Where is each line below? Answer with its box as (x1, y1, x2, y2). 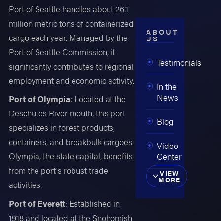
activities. (9, 179, 42, 191)
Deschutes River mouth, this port (9, 107, 126, 119)
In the (157, 80, 177, 92)
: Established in (65, 197, 120, 209)
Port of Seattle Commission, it (9, 46, 115, 58)
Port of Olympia (9, 93, 71, 105)
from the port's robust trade (9, 164, 109, 177)
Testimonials (157, 56, 202, 69)
